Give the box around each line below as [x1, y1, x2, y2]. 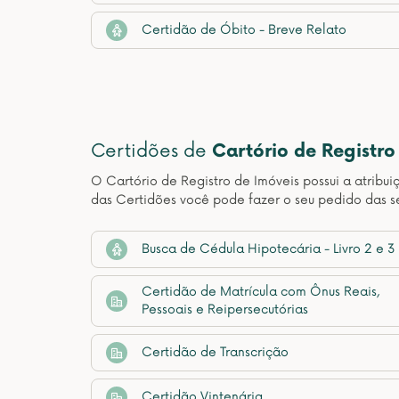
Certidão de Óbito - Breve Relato [142, 22, 346, 37]
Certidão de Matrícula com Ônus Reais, [142, 284, 379, 299]
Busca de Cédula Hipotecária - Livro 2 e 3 [142, 241, 395, 256]
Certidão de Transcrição [142, 345, 289, 360]
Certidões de [91, 141, 212, 162]
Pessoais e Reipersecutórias [142, 302, 308, 317]
